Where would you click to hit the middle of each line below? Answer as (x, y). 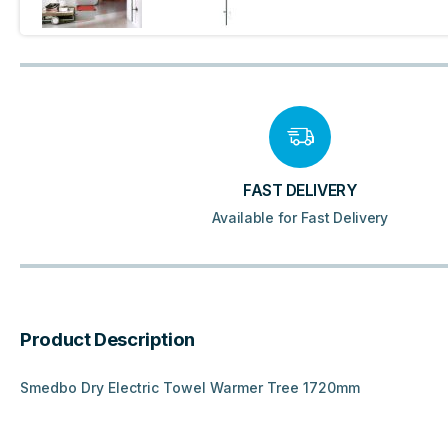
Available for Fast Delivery (300, 218)
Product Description (107, 340)
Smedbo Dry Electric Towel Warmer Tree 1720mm (190, 388)
